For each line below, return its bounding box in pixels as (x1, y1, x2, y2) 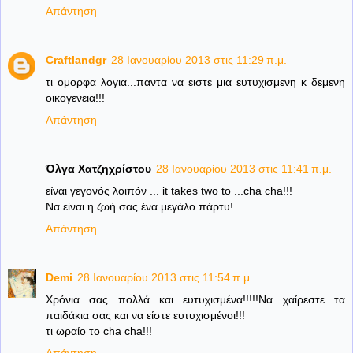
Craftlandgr (46, 54, 106, 67)
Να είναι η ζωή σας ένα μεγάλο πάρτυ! (46, 200, 233, 214)
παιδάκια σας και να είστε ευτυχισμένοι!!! (46, 309, 245, 322)
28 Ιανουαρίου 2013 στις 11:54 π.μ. (77, 271, 253, 284)
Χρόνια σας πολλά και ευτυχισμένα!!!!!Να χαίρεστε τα (46, 293, 345, 307)
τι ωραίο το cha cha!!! (46, 325, 152, 338)
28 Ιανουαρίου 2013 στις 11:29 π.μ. (111, 54, 287, 67)
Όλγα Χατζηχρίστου (46, 162, 151, 176)
